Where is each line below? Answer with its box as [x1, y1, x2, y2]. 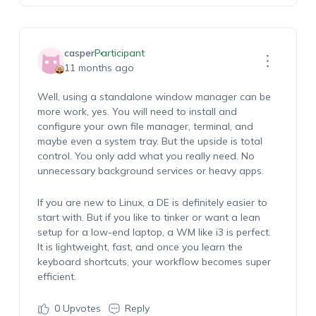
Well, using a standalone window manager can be [37, 90, 271, 103]
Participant [94, 47, 145, 59]
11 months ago [63, 61, 134, 74]
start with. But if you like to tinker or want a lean [37, 211, 260, 224]
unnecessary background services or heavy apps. [37, 164, 267, 177]
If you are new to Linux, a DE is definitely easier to [37, 196, 267, 209]
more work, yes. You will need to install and [37, 105, 237, 118]
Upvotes [59, 302, 101, 315]
